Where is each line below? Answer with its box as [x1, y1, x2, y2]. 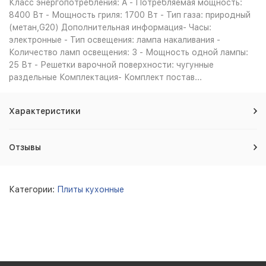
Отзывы [9, 142, 41, 152]
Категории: [9, 185, 57, 194]
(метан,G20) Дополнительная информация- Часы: [9, 23, 211, 32]
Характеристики [9, 106, 81, 116]
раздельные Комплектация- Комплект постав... [9, 72, 202, 82]
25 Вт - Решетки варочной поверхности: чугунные [9, 60, 214, 69]
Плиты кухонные [57, 185, 124, 194]
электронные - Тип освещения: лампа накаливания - [9, 35, 220, 45]
